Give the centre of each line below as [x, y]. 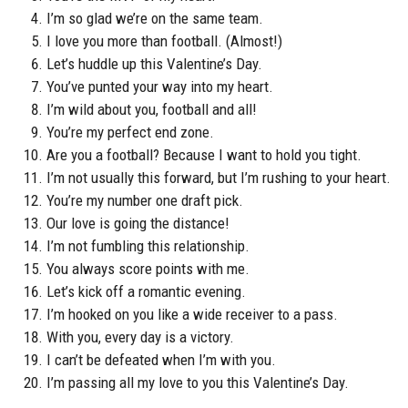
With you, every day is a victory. [140, 337]
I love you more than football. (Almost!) [164, 41]
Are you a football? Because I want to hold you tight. [204, 155]
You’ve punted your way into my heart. [160, 87]
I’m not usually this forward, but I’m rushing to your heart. [219, 178]
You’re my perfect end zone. [130, 133]
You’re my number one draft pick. [145, 201]
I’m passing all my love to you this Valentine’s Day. [198, 383]
